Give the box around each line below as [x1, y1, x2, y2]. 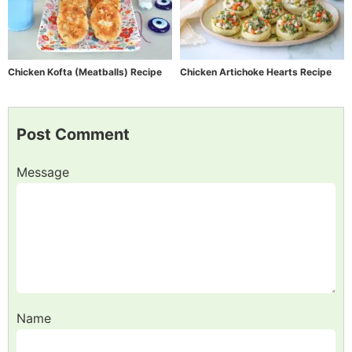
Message [16, 163, 69, 180]
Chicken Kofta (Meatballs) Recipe [8, 65, 162, 78]
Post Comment [16, 124, 130, 144]
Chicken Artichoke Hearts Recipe [180, 65, 332, 78]
